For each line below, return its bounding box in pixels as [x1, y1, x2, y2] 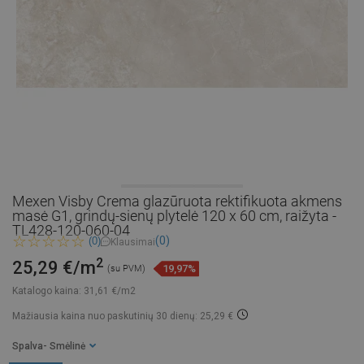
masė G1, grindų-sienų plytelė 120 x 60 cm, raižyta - [12, 207, 336, 224]
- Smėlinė [47, 340, 85, 353]
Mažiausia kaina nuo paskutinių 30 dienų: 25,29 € [12, 310, 233, 323]
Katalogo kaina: [12, 285, 81, 297]
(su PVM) [107, 263, 145, 275]
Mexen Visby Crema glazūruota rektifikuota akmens [12, 193, 342, 210]
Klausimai [110, 236, 155, 248]
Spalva [12, 340, 43, 353]
